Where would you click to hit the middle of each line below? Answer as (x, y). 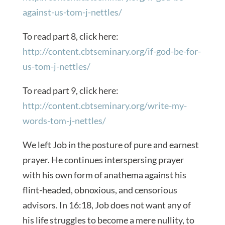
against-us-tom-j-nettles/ (72, 12)
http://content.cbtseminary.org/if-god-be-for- (111, 51)
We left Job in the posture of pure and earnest (110, 144)
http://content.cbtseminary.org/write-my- (104, 105)
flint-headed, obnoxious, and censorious (100, 190)
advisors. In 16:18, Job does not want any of (106, 205)
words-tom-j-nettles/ (64, 120)
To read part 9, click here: (70, 90)
